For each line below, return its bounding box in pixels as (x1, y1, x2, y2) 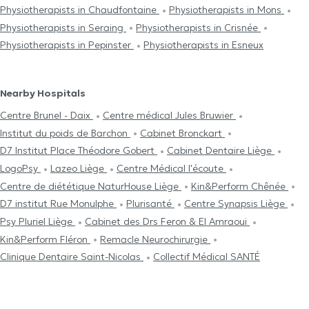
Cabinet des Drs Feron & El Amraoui (85, 215, 250, 228)
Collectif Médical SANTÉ (153, 250, 260, 263)
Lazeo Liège (50, 161, 107, 175)
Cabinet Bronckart (140, 126, 225, 139)
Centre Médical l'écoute (117, 161, 226, 175)
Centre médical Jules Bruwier (103, 109, 236, 122)
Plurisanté (126, 197, 175, 210)
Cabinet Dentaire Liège (167, 144, 275, 157)
